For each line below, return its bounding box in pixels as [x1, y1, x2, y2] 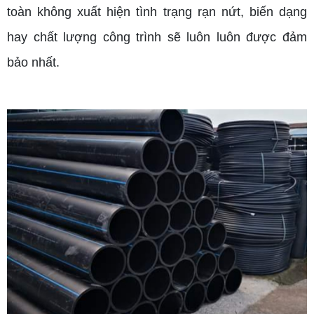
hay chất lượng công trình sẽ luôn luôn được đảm [7, 30, 307, 45]
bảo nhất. [7, 55, 60, 70]
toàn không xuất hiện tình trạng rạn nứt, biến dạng [7, 5, 307, 20]
